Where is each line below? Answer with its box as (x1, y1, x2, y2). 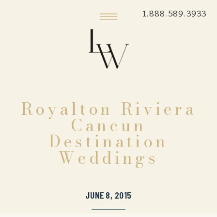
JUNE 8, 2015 (85, 189, 132, 201)
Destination (48, 128, 169, 154)
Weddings (58, 145, 159, 170)
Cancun (70, 112, 147, 138)
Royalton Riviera (20, 96, 197, 122)
